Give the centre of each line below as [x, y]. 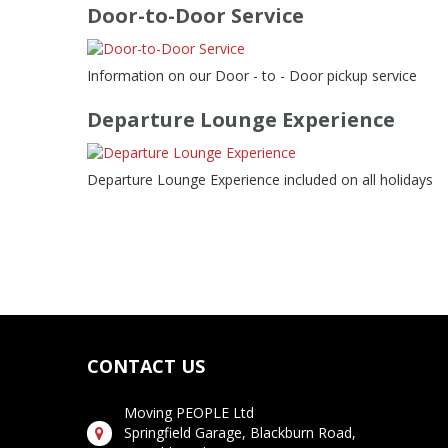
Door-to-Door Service [195, 15]
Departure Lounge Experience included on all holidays [260, 179]
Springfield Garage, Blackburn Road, [240, 432]
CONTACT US [146, 366]
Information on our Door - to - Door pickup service [252, 75]
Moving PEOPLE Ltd [189, 412]
